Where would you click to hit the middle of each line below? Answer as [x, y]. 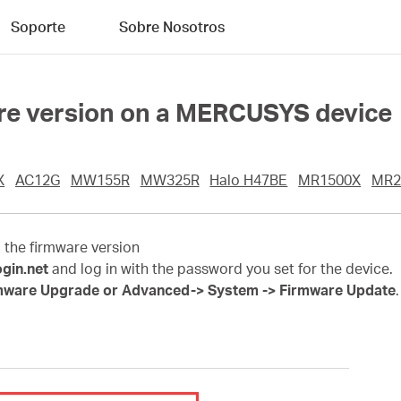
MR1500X [330, 180]
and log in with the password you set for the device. [221, 269]
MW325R [170, 180]
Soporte [38, 26]
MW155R [100, 180]
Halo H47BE [249, 180]
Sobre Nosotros [172, 26]
